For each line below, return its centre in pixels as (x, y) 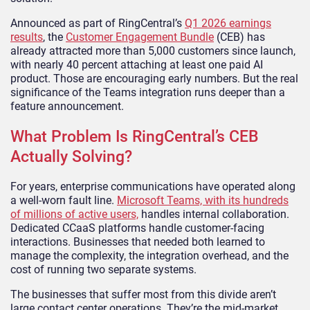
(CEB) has (239, 37)
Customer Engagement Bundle (140, 37)
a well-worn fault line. (64, 200)
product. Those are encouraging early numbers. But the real (154, 78)
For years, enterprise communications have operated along (153, 186)
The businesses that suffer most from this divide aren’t (143, 294)
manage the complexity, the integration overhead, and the (149, 255)
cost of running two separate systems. (103, 269)
